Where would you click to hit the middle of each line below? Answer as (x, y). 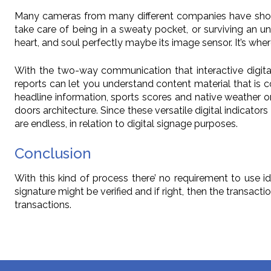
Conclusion (53, 154)
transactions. (43, 205)
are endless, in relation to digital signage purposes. (126, 124)
